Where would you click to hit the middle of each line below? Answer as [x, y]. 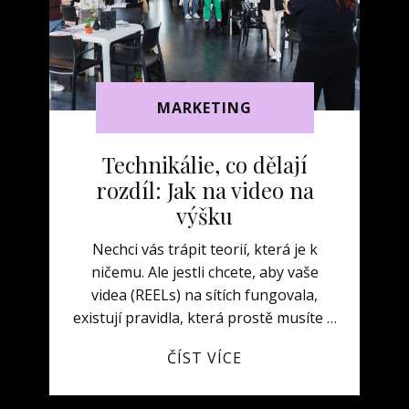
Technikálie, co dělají [204, 164]
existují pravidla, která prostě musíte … [204, 318]
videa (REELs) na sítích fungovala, [204, 295]
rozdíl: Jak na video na [204, 190]
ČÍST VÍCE [204, 358]
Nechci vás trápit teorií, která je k [204, 249]
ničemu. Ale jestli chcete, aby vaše [204, 272]
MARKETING [204, 108]
